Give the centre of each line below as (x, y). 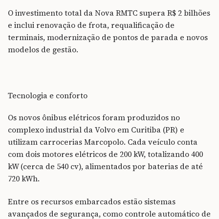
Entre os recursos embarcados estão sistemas (92, 202)
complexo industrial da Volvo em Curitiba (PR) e (96, 130)
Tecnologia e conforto (48, 95)
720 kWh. (24, 179)
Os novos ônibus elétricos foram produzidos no (94, 118)
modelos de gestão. (43, 49)
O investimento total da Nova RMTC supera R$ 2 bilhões (109, 13)
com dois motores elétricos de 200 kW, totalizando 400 (105, 154)
